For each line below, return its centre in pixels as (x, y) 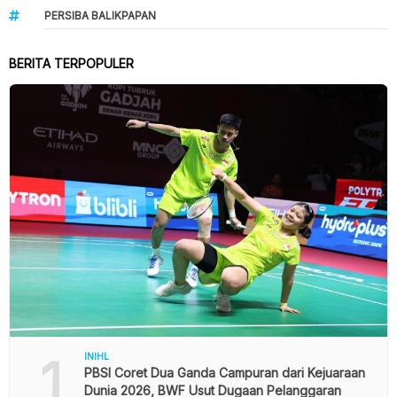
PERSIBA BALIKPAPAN (100, 16)
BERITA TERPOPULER (71, 64)
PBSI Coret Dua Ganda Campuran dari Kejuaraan (224, 372)
